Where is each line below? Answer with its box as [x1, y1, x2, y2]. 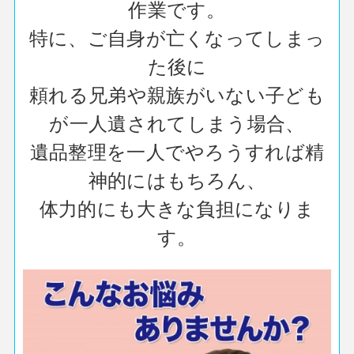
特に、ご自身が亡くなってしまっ [28, 22, 326, 51]
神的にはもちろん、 [88, 164, 266, 193]
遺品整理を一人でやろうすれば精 [29, 136, 325, 164]
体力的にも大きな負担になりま [39, 193, 315, 221]
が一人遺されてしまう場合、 [49, 107, 305, 136]
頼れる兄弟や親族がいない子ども [29, 79, 325, 107]
